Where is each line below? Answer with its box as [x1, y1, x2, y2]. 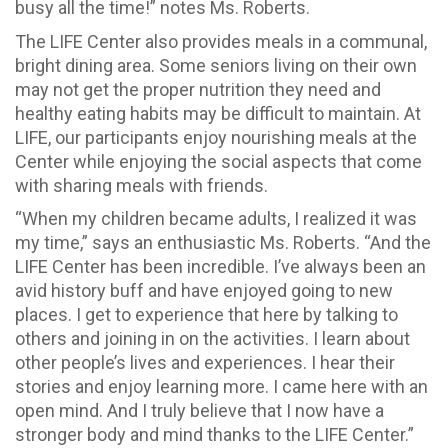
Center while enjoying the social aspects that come [15, 150, 422, 172]
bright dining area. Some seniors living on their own [15, 54, 417, 76]
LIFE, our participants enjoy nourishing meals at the [15, 126, 417, 148]
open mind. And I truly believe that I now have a [15, 400, 384, 422]
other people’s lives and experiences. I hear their [15, 352, 395, 374]
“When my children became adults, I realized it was [15, 208, 417, 230]
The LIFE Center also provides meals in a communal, [15, 30, 427, 52]
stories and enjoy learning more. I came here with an [15, 376, 428, 398]
